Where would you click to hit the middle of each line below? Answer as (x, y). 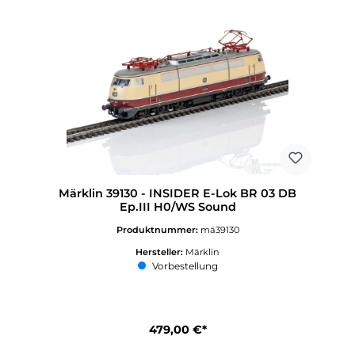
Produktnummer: (158, 229)
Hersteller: (160, 252)
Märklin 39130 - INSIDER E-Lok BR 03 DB (177, 193)
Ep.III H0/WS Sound (177, 206)
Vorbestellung (183, 265)
